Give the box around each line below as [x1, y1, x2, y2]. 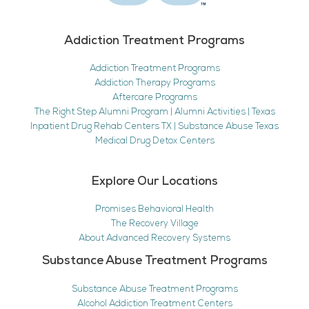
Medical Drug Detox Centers [94, 137, 215, 146]
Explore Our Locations [91, 176, 218, 188]
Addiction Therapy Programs [94, 79, 215, 88]
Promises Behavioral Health [95, 205, 214, 215]
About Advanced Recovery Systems [79, 234, 230, 243]
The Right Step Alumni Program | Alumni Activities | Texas [34, 108, 275, 117]
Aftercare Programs [112, 93, 197, 103]
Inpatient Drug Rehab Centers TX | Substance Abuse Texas [30, 122, 279, 132]
